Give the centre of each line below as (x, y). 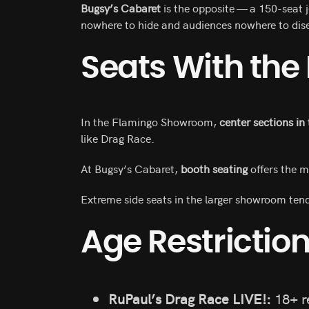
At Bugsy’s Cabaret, (131, 168)
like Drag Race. (118, 138)
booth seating (214, 168)
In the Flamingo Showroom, (150, 121)
